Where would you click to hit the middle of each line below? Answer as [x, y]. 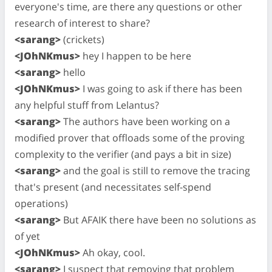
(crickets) [83, 39]
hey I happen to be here [136, 56]
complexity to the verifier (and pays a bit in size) [123, 154]
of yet [27, 236]
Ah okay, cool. [113, 252]
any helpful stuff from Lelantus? [87, 105]
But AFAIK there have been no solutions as [158, 219]
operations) [41, 203]
